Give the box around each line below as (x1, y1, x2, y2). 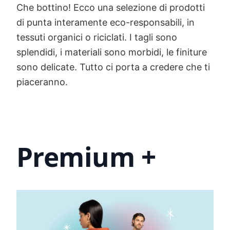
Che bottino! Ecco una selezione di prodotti (16, 2, 205, 13)
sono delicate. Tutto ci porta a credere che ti (16, 61, 210, 72)
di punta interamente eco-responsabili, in (16, 16, 195, 28)
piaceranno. (16, 76, 68, 87)
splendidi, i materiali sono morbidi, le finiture (16, 46, 207, 57)
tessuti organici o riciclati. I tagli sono (16, 31, 177, 43)
